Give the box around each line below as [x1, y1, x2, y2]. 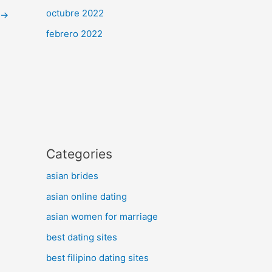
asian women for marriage [46, 211, 158, 223]
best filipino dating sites [46, 251, 149, 263]
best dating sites [46, 231, 117, 243]
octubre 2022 [46, 7, 104, 19]
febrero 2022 [46, 27, 103, 39]
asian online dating [46, 190, 127, 202]
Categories [46, 146, 112, 161]
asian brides [46, 169, 98, 182]
